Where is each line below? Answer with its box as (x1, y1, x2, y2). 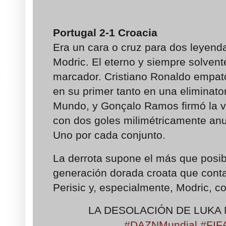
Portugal (53, 27, 99, 39)
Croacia (118, 27, 160, 39)
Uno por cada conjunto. (53, 129, 168, 141)
